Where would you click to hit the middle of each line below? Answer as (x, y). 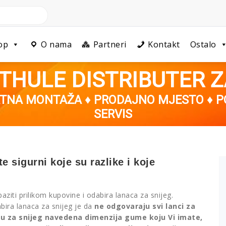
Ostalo (203, 44)
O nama (56, 44)
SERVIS (113, 114)
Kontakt (164, 44)
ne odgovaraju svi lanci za (145, 206)
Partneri (110, 44)
